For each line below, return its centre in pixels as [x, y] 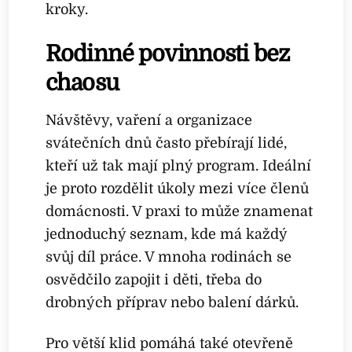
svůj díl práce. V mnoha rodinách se [169, 257]
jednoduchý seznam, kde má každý [167, 234]
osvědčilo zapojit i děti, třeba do [154, 279]
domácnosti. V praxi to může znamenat [180, 211]
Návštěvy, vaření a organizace [149, 120]
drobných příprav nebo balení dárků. [172, 302]
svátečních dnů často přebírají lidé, [167, 143]
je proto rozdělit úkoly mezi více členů [178, 188]
